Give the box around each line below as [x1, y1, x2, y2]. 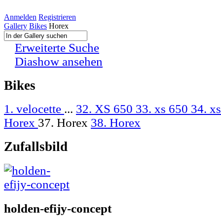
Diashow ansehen [15, 55, 103, 68]
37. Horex [38, 116, 91, 130]
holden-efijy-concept [4, 202, 111, 216]
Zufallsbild [4, 139, 68, 154]
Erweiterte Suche [15, 41, 99, 54]
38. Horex [91, 116, 141, 130]
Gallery [4, 22, 27, 30]
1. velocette [4, 102, 64, 116]
